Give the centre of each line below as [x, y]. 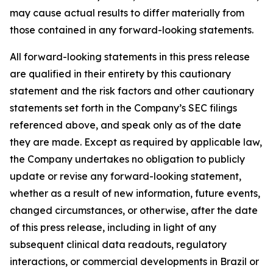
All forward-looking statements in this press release [130, 57]
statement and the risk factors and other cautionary [132, 91]
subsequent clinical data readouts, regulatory [118, 244]
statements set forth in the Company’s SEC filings [123, 108]
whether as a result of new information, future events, [135, 193]
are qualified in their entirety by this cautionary [120, 74]
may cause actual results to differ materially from [127, 13]
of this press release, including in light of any [113, 227]
